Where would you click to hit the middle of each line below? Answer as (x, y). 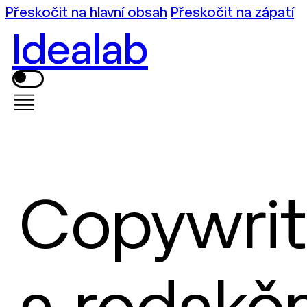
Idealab (80, 53)
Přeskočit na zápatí (232, 13)
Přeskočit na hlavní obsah (86, 13)
